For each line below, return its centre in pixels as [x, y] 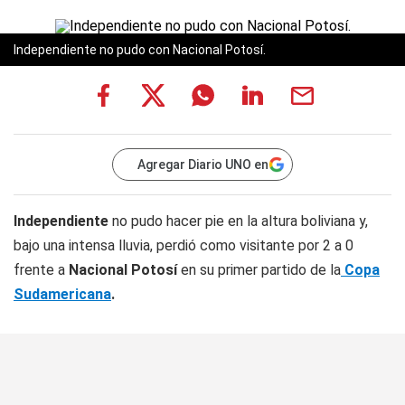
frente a [41, 270]
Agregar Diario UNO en [203, 165]
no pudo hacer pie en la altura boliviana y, [238, 221]
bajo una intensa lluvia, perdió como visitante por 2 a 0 [184, 245]
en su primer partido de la [261, 270]
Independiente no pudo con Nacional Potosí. [140, 50]
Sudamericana [62, 294]
